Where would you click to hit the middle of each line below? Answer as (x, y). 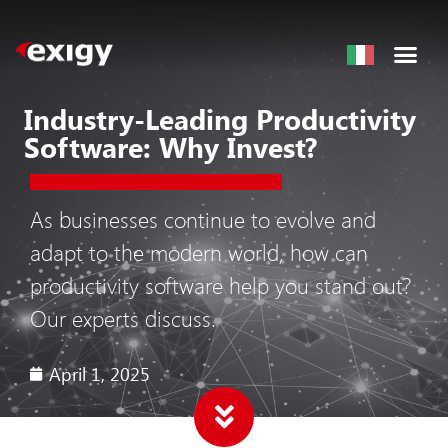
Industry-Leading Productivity (220, 118)
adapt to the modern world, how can (199, 251)
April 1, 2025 (99, 373)
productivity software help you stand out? (220, 284)
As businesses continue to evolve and (203, 218)
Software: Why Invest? (170, 146)
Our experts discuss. (123, 317)
